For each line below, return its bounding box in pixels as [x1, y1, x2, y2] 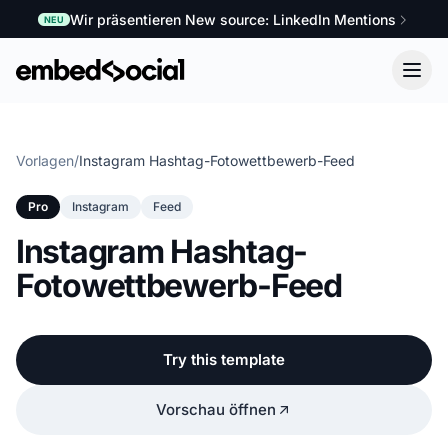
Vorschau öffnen [156, 399, 276, 419]
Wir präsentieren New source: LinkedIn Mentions [70, 10, 397, 28]
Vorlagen [16, 151, 74, 169]
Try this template [163, 349, 285, 369]
